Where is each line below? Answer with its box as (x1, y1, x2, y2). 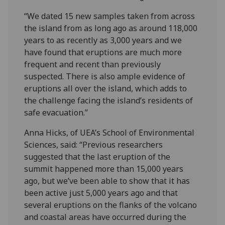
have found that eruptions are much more (24, 46, 182, 58)
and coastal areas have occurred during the (24, 211, 187, 222)
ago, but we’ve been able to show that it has (24, 175, 190, 186)
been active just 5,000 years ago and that (24, 187, 178, 198)
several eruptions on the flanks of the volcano (24, 199, 197, 210)
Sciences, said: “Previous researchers (24, 139, 163, 150)
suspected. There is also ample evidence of (24, 70, 186, 82)
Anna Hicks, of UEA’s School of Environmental (24, 127, 195, 138)
